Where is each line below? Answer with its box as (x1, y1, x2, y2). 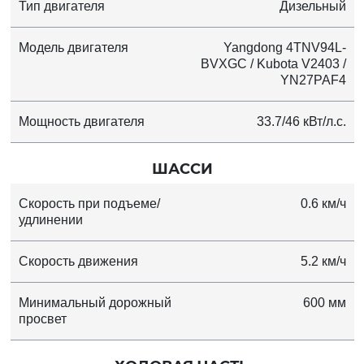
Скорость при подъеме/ (18, 196, 160, 210)
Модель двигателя (18, 40, 128, 54)
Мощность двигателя (18, 114, 145, 128)
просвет (18, 311, 67, 326)
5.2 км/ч (300, 253, 346, 268)
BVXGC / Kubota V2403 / (200, 56, 346, 71)
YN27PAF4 (279, 72, 346, 87)
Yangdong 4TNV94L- (223, 40, 346, 54)
